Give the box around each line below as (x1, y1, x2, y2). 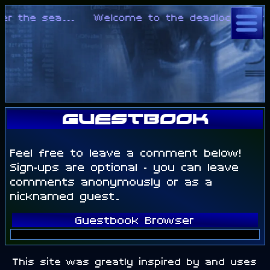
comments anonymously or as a (10, 173, 213, 189)
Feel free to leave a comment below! (10, 144, 242, 160)
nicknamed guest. (10, 187, 120, 204)
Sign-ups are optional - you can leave (10, 159, 239, 175)
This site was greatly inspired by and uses (13, 254, 257, 269)
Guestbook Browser (75, 212, 195, 228)
